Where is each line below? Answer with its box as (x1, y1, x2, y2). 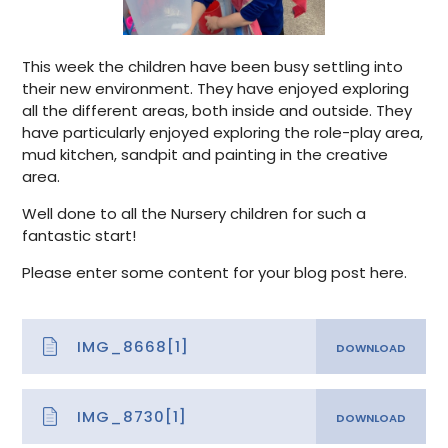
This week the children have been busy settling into (22, 55, 404, 77)
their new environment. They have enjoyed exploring (22, 77, 410, 99)
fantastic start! (22, 224, 137, 246)
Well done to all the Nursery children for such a (22, 202, 367, 224)
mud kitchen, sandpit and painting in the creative (22, 143, 389, 165)
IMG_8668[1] (77, 335, 190, 357)
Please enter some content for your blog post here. (22, 261, 408, 283)
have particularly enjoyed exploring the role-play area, (22, 121, 424, 143)
